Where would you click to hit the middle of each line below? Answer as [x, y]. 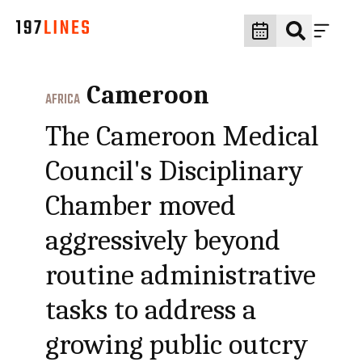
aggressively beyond [163, 240]
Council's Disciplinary [175, 171]
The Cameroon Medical [182, 136]
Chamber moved [141, 206]
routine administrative [181, 275]
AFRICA [63, 100]
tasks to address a [151, 310]
